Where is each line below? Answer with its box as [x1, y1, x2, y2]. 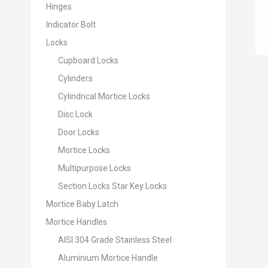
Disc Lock [58, 109, 93, 119]
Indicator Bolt [46, 20, 96, 29]
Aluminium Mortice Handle [58, 253, 158, 263]
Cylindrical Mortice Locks [58, 92, 150, 101]
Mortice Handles [46, 217, 107, 227]
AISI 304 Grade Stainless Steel [58, 235, 172, 245]
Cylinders [58, 74, 93, 83]
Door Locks [58, 127, 99, 137]
